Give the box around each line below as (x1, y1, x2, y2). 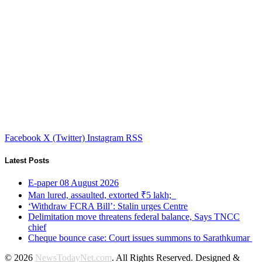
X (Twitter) (43, 132, 85, 143)
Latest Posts (5, 156, 49, 165)
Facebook (5, 132, 41, 143)
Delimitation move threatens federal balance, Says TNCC (28, 212, 240, 222)
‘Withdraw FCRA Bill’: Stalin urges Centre (28, 201, 188, 212)
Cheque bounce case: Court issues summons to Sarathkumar (28, 233, 252, 243)
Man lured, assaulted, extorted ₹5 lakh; (28, 190, 176, 201)
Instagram (87, 132, 123, 143)
